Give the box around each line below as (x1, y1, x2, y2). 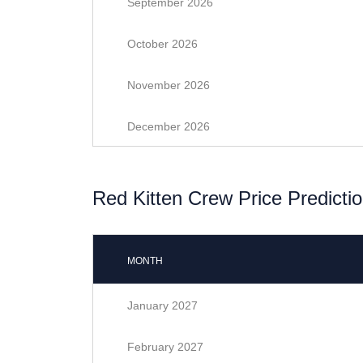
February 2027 (127, 340, 203, 353)
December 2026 (127, 120, 210, 133)
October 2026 (127, 37, 198, 50)
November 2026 (127, 79, 210, 92)
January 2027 (127, 299, 198, 312)
